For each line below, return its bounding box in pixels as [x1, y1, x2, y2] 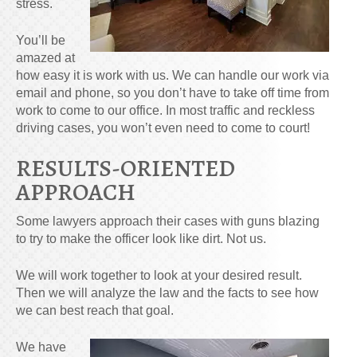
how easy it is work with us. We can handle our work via [16, 68, 329, 82]
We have [16, 339, 66, 354]
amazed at [16, 50, 75, 65]
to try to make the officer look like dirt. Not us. [16, 231, 266, 245]
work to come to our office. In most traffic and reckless [16, 103, 315, 117]
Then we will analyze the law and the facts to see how [16, 285, 319, 300]
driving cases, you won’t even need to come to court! [16, 120, 310, 135]
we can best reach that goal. [16, 303, 174, 317]
